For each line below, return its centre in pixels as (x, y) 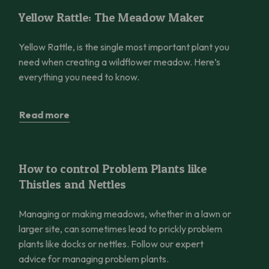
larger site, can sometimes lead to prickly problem (120, 228)
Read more (44, 114)
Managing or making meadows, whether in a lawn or (125, 213)
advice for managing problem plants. (94, 258)
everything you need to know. (79, 77)
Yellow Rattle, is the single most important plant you (124, 47)
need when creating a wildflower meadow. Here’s (119, 62)
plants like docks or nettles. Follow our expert (111, 243)
